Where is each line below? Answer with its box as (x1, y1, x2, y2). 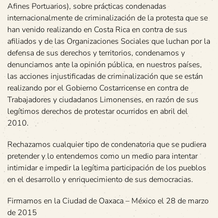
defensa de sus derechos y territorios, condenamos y (7, 47, 185, 58)
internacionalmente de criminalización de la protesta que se (7, 12, 208, 23)
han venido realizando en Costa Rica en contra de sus (7, 24, 187, 35)
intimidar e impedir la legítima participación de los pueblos (7, 162, 206, 173)
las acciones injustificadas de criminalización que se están (7, 71, 203, 82)
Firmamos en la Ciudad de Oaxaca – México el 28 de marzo (7, 195, 209, 206)
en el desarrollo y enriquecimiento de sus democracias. (7, 174, 193, 185)
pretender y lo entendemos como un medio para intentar (7, 150, 198, 162)
